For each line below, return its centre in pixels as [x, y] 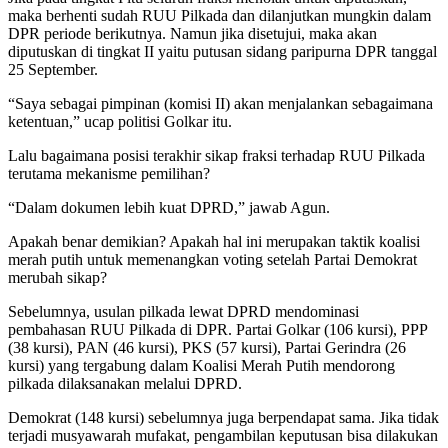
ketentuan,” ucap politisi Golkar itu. [120, 121]
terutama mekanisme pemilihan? [109, 173]
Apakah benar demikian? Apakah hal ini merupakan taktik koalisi [214, 241]
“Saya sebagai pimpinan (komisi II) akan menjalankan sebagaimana [220, 103]
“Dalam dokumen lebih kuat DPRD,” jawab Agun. [169, 207]
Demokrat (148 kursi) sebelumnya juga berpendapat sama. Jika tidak [223, 417]
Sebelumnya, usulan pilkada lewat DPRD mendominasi [183, 311]
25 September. [53, 69]
